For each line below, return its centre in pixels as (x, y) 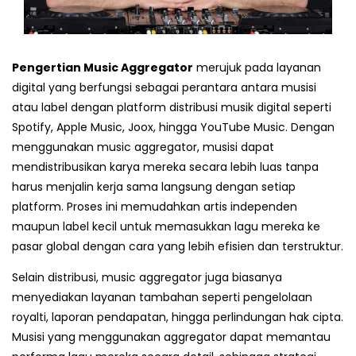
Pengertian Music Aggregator (103, 68)
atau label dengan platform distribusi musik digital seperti (172, 108)
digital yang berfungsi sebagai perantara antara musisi (164, 88)
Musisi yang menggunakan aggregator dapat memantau (171, 337)
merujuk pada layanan (257, 68)
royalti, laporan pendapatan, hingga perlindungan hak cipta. (178, 317)
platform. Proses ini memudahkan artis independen (155, 207)
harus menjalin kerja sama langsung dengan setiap (154, 187)
